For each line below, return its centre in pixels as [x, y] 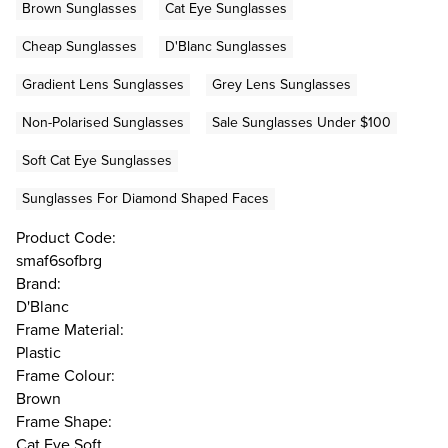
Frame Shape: [64, 422]
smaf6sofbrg [59, 261]
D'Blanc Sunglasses [226, 47]
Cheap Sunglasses [79, 47]
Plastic [38, 353]
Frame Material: [70, 330]
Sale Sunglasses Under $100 [301, 123]
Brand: [38, 284]
